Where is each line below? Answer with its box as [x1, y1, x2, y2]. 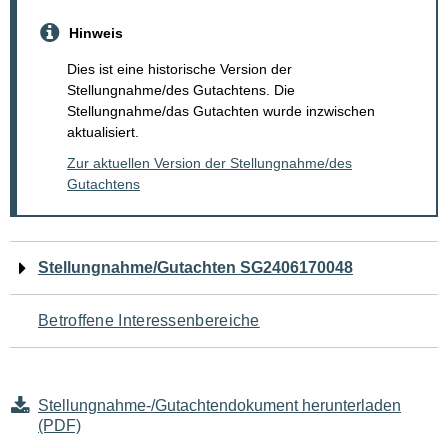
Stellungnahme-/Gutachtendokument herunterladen [38, 397, 401, 415]
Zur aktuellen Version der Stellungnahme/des [67, 155, 352, 172]
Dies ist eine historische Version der [67, 61, 292, 78]
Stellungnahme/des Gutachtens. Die [67, 82, 295, 99]
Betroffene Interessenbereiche [38, 312, 260, 330]
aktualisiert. [67, 124, 139, 141]
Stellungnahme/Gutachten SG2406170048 [38, 259, 353, 277]
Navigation [9, 242, 155, 281]
